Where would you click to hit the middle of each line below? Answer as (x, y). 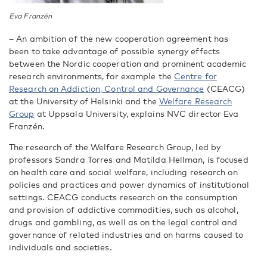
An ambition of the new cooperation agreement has (122, 38)
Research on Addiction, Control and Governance (107, 88)
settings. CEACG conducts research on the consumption (123, 197)
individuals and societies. (60, 247)
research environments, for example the (91, 76)
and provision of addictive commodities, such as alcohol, (124, 209)
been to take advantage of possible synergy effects (115, 51)
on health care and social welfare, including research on (123, 172)
